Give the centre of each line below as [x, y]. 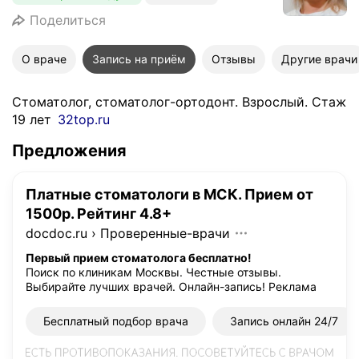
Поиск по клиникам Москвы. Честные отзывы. [153, 272]
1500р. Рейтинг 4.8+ [99, 214]
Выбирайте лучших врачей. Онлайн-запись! [145, 286]
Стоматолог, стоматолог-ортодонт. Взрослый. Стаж [179, 102]
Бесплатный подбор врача [116, 321]
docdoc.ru [56, 233]
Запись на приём [139, 59]
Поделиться [68, 20]
